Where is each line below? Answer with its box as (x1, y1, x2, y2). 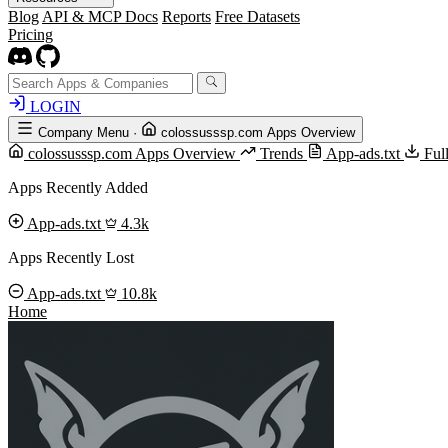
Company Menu (38, 125, 129, 141)
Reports (162, 8, 211, 25)
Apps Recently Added (8, 179, 148, 197)
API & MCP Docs (42, 8, 158, 25)
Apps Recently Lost (8, 249, 134, 267)
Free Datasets (215, 8, 300, 25)
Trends (256, 145, 307, 163)
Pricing (8, 26, 53, 43)
